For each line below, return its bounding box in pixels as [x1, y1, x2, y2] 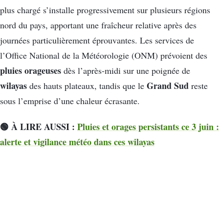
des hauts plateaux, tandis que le [27, 79, 147, 91]
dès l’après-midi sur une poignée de [61, 64, 190, 76]
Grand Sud [147, 79, 189, 92]
